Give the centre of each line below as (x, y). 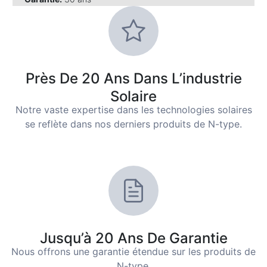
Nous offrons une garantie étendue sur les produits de (133, 252)
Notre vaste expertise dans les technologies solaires (133, 110)
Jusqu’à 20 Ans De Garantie (133, 238)
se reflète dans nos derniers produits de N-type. (133, 124)
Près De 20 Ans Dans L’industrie (133, 79)
